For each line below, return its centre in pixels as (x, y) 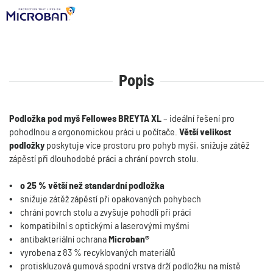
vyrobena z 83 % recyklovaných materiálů (98, 253)
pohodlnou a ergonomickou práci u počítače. (94, 132)
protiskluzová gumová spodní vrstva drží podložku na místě (130, 266)
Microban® (129, 239)
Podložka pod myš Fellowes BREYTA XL (85, 119)
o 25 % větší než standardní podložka (92, 186)
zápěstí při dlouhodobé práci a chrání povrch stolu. (104, 159)
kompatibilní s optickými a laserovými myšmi (105, 226)
